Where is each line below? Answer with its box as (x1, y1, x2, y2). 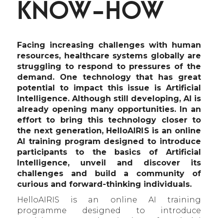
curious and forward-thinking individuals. (17, 180, 194, 189)
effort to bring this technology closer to (17, 115, 201, 125)
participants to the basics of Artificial (17, 147, 201, 157)
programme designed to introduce (17, 206, 201, 215)
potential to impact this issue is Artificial (17, 83, 201, 92)
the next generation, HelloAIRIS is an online (17, 126, 201, 135)
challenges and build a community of (17, 169, 201, 178)
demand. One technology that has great (17, 73, 201, 82)
